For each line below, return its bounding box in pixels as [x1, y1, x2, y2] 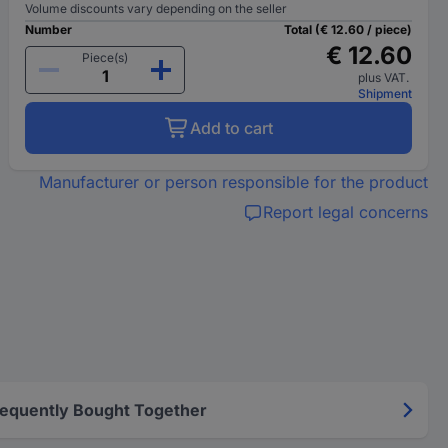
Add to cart [189, 118, 273, 138]
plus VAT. [357, 70, 412, 85]
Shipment [357, 86, 412, 101]
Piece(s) [82, 50, 129, 65]
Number [25, 22, 73, 37]
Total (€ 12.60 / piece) [283, 22, 412, 37]
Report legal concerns [262, 202, 428, 222]
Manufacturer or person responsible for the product [38, 172, 428, 192]
